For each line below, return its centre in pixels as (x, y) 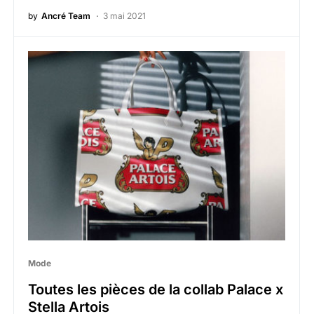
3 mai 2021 (124, 15)
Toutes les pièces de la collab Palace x (156, 290)
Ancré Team (66, 15)
